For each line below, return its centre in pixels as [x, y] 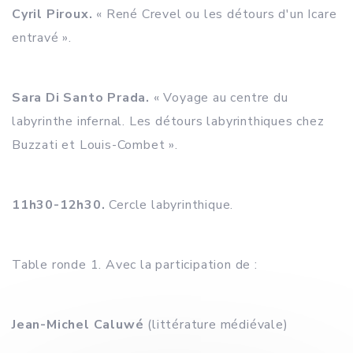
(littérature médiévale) [216, 325]
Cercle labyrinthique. [169, 205]
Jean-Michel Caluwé [78, 325]
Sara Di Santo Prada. [81, 98]
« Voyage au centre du [219, 98]
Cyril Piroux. [52, 14]
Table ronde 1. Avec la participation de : [135, 265]
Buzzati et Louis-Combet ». [95, 145]
